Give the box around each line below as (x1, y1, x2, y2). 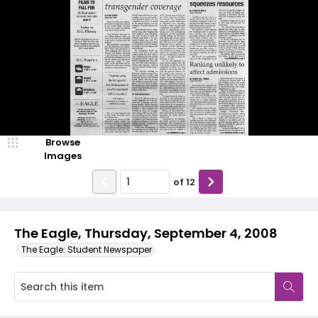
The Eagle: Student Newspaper (21, 243, 152, 256)
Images (43, 149, 82, 163)
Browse (45, 136, 80, 149)
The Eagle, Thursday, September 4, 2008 (14, 224, 278, 242)
